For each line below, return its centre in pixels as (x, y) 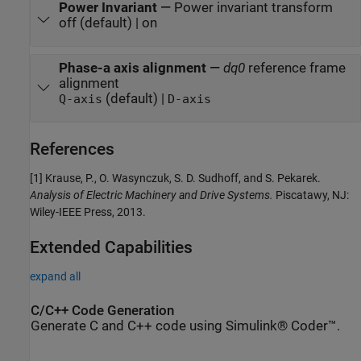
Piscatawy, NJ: (311, 195)
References (72, 149)
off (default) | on (108, 23)
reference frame (295, 68)
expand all (55, 277)
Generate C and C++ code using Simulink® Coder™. (185, 326)
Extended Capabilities (111, 248)
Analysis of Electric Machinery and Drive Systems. (151, 195)
